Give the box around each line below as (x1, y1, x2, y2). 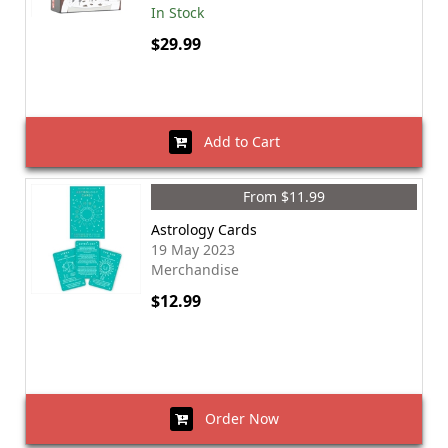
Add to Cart (191, 132, 280, 151)
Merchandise (151, 260, 239, 279)
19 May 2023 (151, 240, 235, 259)
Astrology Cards (151, 220, 257, 239)
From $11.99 (243, 187, 325, 206)
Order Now (192, 409, 279, 428)
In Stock (151, 3, 204, 22)
